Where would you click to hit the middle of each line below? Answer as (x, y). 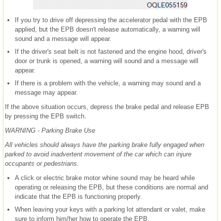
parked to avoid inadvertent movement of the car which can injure (98, 154)
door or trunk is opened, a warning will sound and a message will (107, 61)
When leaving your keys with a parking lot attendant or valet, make (110, 210)
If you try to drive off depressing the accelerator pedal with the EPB (111, 20)
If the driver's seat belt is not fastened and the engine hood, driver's (111, 52)
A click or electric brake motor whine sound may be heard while (105, 178)
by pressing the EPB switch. (46, 116)
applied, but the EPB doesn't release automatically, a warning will (108, 30)
